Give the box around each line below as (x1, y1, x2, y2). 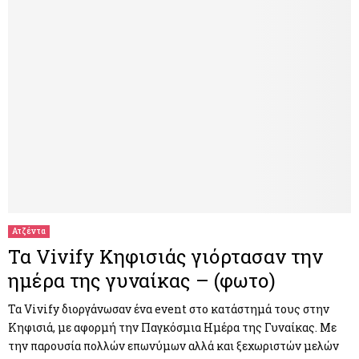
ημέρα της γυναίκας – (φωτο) (8, 267, 276, 293)
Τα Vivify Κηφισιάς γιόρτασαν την (8, 243, 323, 269)
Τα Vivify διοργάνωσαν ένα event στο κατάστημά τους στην (8, 301, 329, 317)
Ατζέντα (12, 225, 46, 236)
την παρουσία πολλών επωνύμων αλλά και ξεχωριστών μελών (8, 337, 339, 353)
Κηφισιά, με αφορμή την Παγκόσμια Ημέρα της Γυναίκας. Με (8, 319, 337, 335)
